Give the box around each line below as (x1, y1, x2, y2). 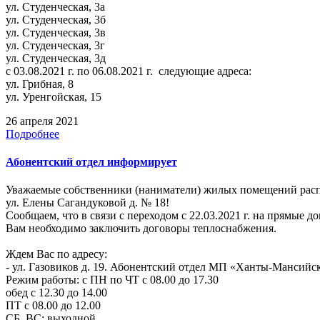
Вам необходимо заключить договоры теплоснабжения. (6, 222, 276, 235)
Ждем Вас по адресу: (6, 248, 107, 261)
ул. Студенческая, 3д (6, 51, 117, 64)
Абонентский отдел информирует (6, 155, 177, 168)
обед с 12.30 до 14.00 (6, 286, 107, 299)
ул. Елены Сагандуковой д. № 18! (6, 196, 169, 209)
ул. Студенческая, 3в (6, 26, 106, 39)
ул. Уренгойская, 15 (6, 90, 101, 103)
